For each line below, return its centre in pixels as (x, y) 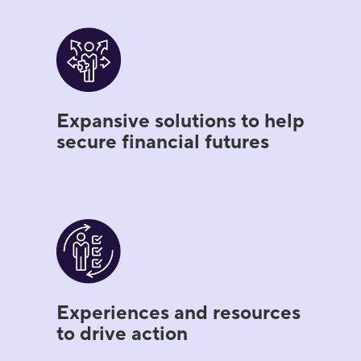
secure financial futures (163, 142)
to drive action (122, 334)
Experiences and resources (179, 313)
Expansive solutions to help (181, 121)
